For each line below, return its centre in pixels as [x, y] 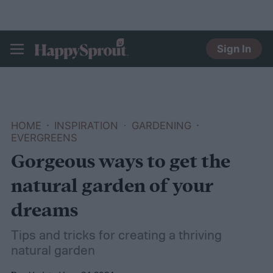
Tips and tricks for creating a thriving [116, 235]
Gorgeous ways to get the [120, 163]
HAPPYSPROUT [84, 65]
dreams [44, 211]
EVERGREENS [44, 137]
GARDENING [161, 125]
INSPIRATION [87, 125]
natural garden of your [112, 187]
